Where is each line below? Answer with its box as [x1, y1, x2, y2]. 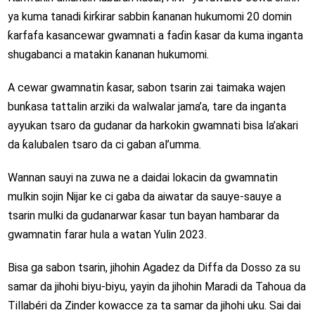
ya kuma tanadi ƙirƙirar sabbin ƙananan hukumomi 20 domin [7, 10, 292, 24]
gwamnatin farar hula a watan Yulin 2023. [7, 228, 207, 242]
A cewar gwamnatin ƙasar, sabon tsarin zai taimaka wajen [7, 81, 285, 95]
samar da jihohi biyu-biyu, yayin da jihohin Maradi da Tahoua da [7, 280, 306, 294]
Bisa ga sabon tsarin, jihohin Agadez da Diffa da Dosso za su [7, 261, 300, 275]
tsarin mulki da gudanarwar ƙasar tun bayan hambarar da [7, 209, 279, 223]
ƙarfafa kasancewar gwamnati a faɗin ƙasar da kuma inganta [7, 29, 303, 43]
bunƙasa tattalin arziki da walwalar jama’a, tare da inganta [7, 100, 286, 114]
